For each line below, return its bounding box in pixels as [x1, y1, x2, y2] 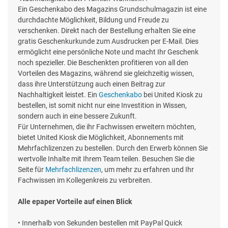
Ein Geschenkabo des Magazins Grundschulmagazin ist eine [18, 5, 207, 13]
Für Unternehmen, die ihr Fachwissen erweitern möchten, [18, 122, 196, 131]
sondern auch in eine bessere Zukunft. [18, 111, 137, 120]
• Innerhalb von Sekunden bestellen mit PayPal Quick [18, 218, 182, 227]
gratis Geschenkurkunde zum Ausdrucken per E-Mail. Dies [18, 37, 198, 45]
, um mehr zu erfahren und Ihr [101, 165, 194, 174]
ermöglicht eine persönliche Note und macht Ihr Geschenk [18, 47, 198, 56]
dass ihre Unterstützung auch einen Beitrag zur [18, 79, 165, 88]
